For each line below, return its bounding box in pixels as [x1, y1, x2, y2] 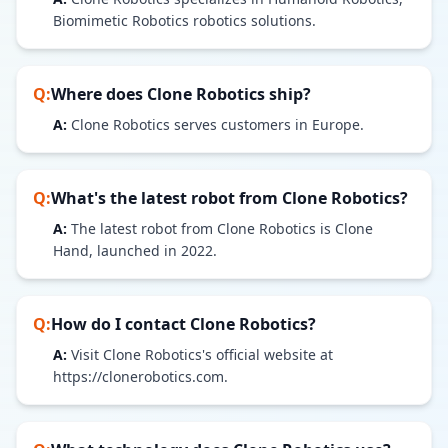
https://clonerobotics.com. [53, 367, 228, 386]
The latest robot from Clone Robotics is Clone [71, 219, 373, 238]
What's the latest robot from [51, 187, 282, 209]
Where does [51, 83, 147, 105]
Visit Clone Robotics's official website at [71, 345, 333, 364]
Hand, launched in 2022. [53, 241, 217, 260]
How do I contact [51, 313, 190, 335]
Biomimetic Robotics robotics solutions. [53, 11, 316, 30]
